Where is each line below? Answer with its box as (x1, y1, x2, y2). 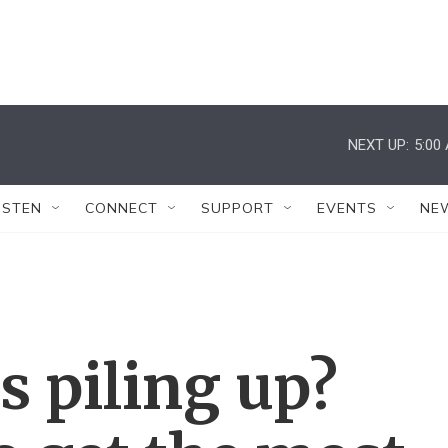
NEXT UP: (348, 135, 409, 154)
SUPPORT (201, 199, 274, 217)
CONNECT (85, 199, 158, 217)
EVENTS (317, 199, 377, 217)
